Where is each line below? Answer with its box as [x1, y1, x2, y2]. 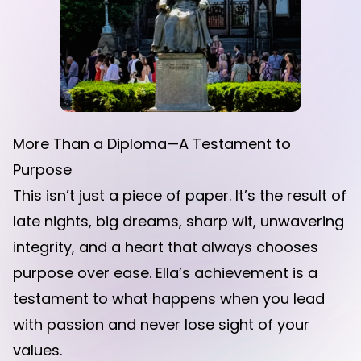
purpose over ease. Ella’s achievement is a [13, 263, 317, 283]
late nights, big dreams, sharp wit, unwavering [13, 211, 344, 231]
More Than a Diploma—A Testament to [13, 134, 291, 154]
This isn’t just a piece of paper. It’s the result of [13, 185, 346, 205]
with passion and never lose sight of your [13, 314, 309, 334]
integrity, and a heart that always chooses [13, 237, 318, 257]
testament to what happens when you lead [13, 288, 325, 309]
